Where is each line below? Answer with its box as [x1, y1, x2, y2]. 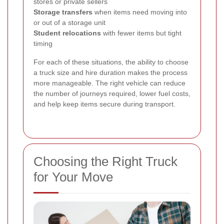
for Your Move [33, 169, 113, 184]
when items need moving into [92, 7, 187, 16]
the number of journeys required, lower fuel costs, [33, 89, 190, 97]
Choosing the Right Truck [33, 153, 177, 169]
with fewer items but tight [101, 28, 181, 37]
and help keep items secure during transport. [33, 99, 175, 108]
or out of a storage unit [33, 18, 105, 26]
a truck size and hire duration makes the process [33, 68, 187, 76]
